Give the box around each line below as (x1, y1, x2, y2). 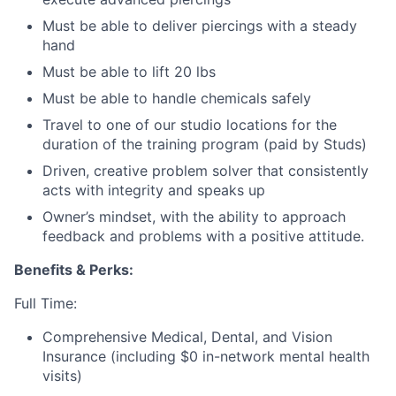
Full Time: (14, 294, 77, 313)
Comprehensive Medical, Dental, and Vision (42, 328, 332, 346)
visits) (42, 367, 82, 385)
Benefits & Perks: (14, 261, 133, 279)
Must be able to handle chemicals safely (42, 89, 311, 108)
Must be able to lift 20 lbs (42, 63, 216, 81)
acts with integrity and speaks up (42, 181, 265, 200)
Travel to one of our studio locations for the (42, 116, 337, 134)
